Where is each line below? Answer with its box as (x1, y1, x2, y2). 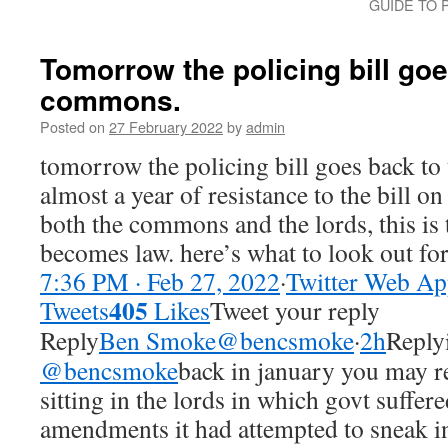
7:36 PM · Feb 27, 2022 (40, 264, 280, 298)
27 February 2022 (109, 116, 223, 137)
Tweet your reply (210, 293, 380, 327)
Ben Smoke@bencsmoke (99, 323, 354, 357)
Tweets (40, 293, 109, 327)
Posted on (40, 116, 105, 137)
